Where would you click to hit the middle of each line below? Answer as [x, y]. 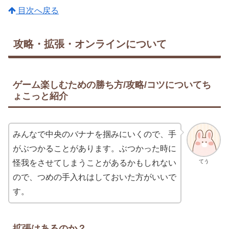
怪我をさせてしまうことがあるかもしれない [95, 163]
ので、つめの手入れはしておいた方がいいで [95, 177]
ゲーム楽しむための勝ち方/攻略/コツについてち [112, 85]
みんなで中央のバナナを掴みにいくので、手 [95, 134]
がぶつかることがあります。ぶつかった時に [95, 149]
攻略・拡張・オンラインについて [90, 44]
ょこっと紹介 [40, 96]
